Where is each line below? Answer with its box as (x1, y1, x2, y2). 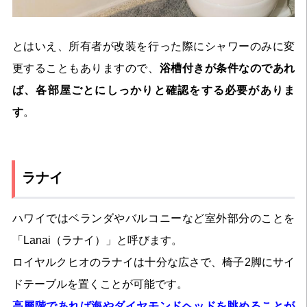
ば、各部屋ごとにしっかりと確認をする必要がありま (12, 84, 295, 97)
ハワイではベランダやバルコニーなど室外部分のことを (12, 212, 295, 224)
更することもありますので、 (12, 62, 160, 75)
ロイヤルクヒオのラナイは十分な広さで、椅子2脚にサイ (12, 256, 295, 268)
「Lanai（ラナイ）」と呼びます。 (12, 234, 182, 246)
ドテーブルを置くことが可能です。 (12, 278, 188, 290)
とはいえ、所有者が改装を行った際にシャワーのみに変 (12, 40, 295, 53)
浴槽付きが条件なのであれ (159, 62, 295, 75)
